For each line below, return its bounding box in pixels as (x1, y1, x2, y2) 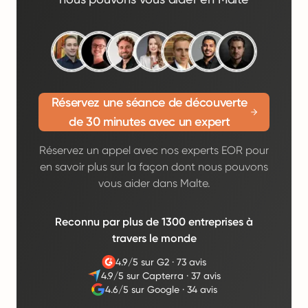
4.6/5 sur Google (104, 284, 179, 295)
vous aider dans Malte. (98, 177, 210, 190)
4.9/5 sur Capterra (101, 270, 184, 281)
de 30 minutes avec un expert (69, 114, 230, 129)
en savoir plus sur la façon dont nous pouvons (40, 160, 268, 173)
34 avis (186, 284, 217, 295)
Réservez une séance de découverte (51, 95, 247, 110)
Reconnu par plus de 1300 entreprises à (55, 215, 253, 228)
